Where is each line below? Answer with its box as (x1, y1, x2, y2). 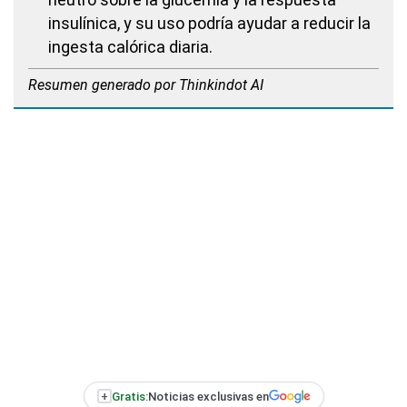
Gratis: (111, 389, 148, 403)
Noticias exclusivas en (147, 389, 269, 403)
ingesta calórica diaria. (48, 37, 213, 56)
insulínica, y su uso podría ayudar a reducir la (48, 14, 371, 33)
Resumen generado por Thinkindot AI (28, 76, 263, 94)
